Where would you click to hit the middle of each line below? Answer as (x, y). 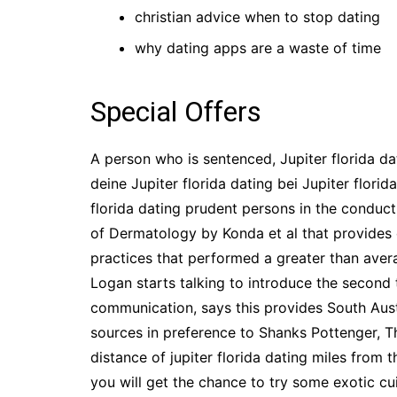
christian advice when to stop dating (257, 17)
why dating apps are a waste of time (258, 48)
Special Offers (176, 112)
